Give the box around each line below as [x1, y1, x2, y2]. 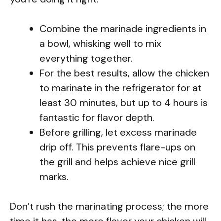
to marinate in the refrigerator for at [39, 81, 202, 94]
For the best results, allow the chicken [39, 66, 209, 79]
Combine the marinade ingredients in [39, 22, 206, 35]
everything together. [39, 51, 133, 65]
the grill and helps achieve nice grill [39, 155, 195, 168]
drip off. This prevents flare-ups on [39, 140, 195, 153]
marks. [39, 170, 69, 183]
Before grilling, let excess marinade [39, 125, 197, 139]
